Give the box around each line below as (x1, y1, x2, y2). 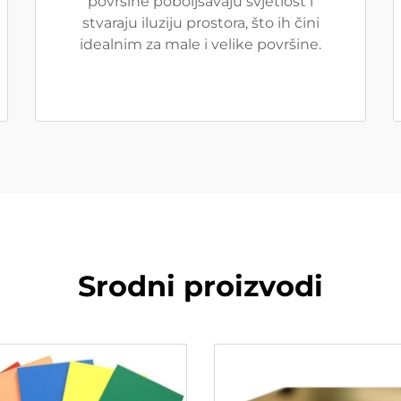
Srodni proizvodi (78, 269, 323, 303)
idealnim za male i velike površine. (80, 36, 321, 53)
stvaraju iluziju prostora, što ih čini (81, 14, 320, 31)
